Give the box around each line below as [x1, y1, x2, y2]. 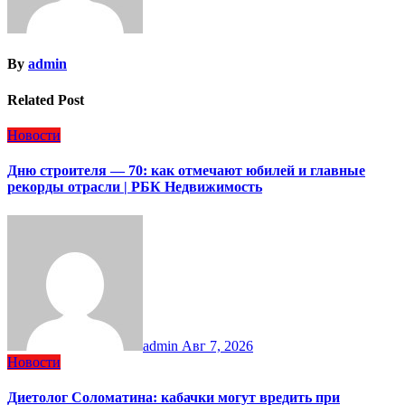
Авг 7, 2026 [182, 337, 253, 353]
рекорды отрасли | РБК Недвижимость [7, 179, 262, 195]
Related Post [7, 91, 84, 108]
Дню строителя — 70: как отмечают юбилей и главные [7, 163, 365, 179]
